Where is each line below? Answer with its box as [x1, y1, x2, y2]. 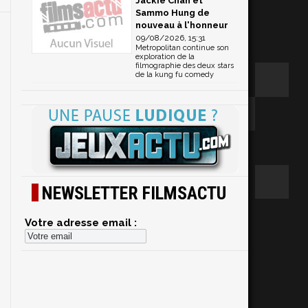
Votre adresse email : [25, 216, 137, 229]
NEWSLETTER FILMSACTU [42, 182, 226, 203]
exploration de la [135, 52, 195, 61]
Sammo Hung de [135, 7, 210, 18]
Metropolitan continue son [135, 43, 229, 52]
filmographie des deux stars [135, 60, 234, 70]
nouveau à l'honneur [135, 19, 228, 30]
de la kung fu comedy [135, 69, 214, 79]
